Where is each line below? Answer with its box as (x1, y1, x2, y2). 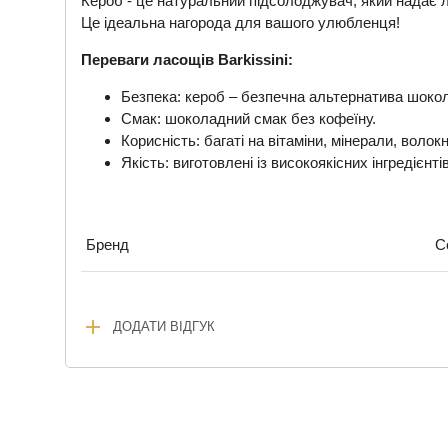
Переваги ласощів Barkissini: (81, 50, 293, 68)
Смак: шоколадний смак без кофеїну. (121, 109, 376, 127)
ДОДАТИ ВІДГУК (113, 318, 215, 334)
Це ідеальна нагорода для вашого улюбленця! (81, 13, 400, 31)
